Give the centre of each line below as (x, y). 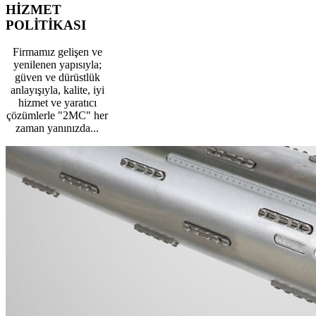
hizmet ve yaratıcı (57, 103)
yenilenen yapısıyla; (57, 65)
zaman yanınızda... (57, 128)
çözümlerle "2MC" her (57, 116)
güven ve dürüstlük (57, 78)
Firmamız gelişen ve (57, 52)
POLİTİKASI (46, 25)
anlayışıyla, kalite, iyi (57, 90)
